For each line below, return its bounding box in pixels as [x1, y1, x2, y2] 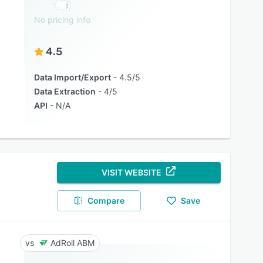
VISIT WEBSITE [102, 167, 162, 177]
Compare [87, 195, 125, 205]
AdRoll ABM [50, 238, 95, 248]
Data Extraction [33, 86, 96, 96]
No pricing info [33, 15, 90, 25]
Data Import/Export [33, 72, 111, 82]
